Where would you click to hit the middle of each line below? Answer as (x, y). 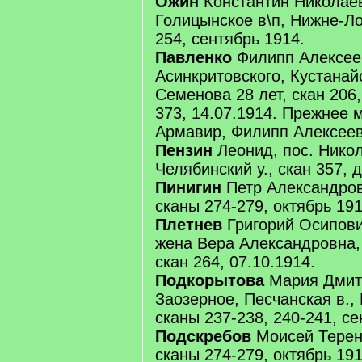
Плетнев (189, 225)
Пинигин (191, 187)
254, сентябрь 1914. (230, 39)
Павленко (194, 57)
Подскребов (203, 336)
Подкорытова (210, 280)
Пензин (184, 150)
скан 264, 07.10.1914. (235, 262)
